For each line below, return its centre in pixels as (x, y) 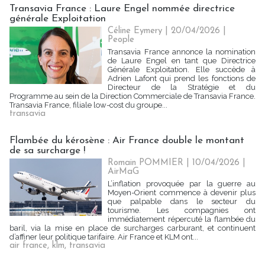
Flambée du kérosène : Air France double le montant (127, 140)
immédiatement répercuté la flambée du (182, 219)
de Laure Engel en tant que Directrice (182, 61)
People (121, 40)
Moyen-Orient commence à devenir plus (182, 193)
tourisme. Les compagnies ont (182, 210)
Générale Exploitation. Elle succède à (182, 70)
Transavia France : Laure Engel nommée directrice (122, 9)
